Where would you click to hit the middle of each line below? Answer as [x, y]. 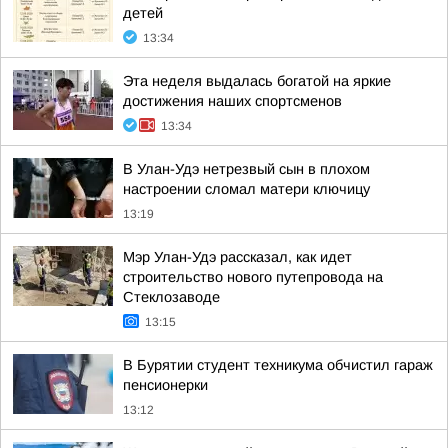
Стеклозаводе [171, 297]
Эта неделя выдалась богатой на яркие [257, 81]
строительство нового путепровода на [253, 277]
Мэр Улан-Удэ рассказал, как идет [237, 257]
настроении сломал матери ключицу [246, 189]
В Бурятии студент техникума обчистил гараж [278, 365]
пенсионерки [165, 385]
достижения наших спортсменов [232, 101]
